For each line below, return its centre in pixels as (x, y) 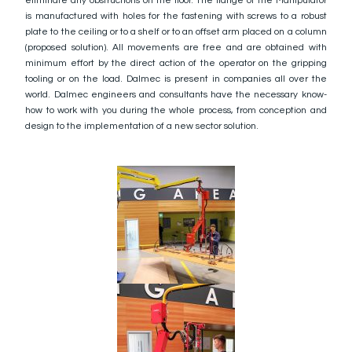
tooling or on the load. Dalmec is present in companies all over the (176, 79)
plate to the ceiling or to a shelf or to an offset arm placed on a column (176, 32)
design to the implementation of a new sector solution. (142, 126)
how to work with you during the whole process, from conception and (176, 110)
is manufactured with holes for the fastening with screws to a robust (176, 16)
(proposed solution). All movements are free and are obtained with (176, 48)
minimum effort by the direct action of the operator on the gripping (176, 63)
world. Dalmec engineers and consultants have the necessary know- (176, 95)
